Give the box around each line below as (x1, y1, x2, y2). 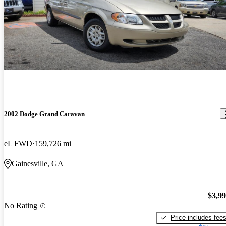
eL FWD (4, 139, 32, 148)
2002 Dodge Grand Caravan (4, 109, 85, 118)
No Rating (4, 201, 37, 210)
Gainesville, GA (12, 159, 64, 168)
